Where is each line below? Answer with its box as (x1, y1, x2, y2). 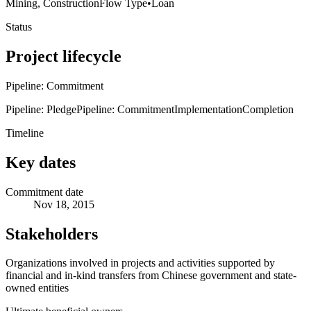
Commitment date (6, 185, 83, 198)
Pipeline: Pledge (6, 103, 76, 115)
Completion (242, 103, 294, 115)
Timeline (6, 126, 44, 139)
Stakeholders (6, 224, 98, 243)
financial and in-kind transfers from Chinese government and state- (6, 269, 296, 282)
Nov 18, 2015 (33, 198, 94, 210)
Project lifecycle (6, 47, 121, 65)
